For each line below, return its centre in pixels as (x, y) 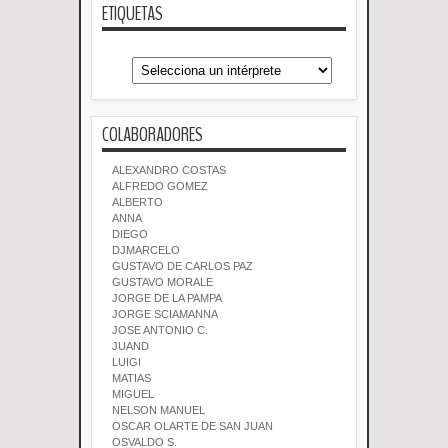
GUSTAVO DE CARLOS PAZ (182, 266)
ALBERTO (137, 202)
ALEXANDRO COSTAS (169, 170)
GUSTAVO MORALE (162, 282)
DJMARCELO (146, 250)
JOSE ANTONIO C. (160, 330)
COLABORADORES (152, 135)
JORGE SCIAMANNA (165, 314)
